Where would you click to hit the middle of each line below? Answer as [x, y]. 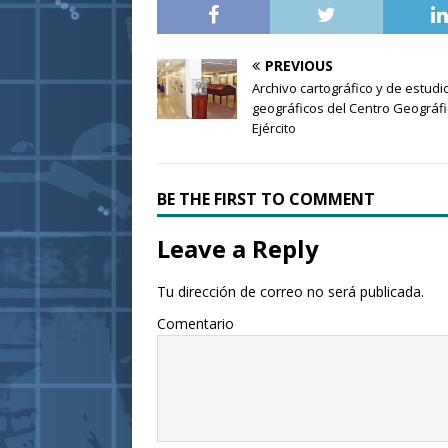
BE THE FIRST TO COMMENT [266, 199]
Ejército [274, 128]
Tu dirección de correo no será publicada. [290, 292]
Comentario [195, 324]
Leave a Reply [238, 249]
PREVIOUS [299, 66]
